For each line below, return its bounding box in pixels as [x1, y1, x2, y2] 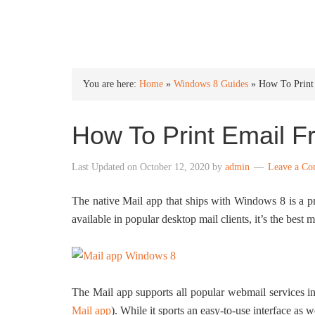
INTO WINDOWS [72, 13, 220, 32]
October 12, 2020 [140, 162, 210, 172]
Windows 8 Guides [174, 79, 248, 89]
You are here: [83, 79, 139, 89]
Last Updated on [72, 162, 140, 172]
